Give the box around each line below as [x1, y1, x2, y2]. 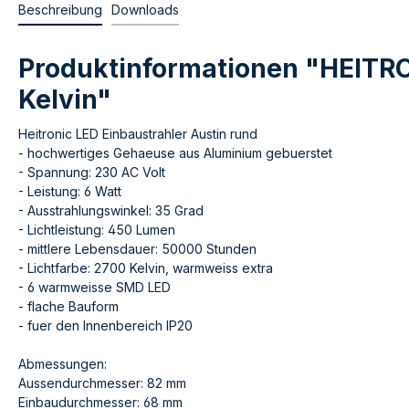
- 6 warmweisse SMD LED [18, 279, 171, 296]
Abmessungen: [18, 356, 107, 372]
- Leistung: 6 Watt [18, 184, 121, 200]
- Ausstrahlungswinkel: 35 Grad [18, 203, 204, 219]
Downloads [111, 2, 179, 18]
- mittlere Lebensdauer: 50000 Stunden [18, 241, 257, 257]
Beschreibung [18, 2, 102, 18]
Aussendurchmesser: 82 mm [18, 375, 186, 392]
